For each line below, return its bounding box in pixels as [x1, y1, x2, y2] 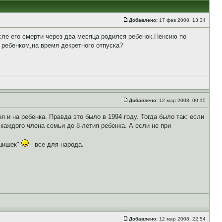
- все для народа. [29, 141, 84, 148]
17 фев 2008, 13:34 [158, 17, 207, 23]
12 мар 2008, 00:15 [158, 98, 207, 103]
